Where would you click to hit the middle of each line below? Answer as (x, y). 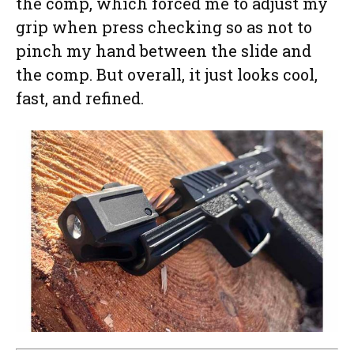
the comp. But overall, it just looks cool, (167, 75)
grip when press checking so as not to (164, 27)
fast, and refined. (82, 98)
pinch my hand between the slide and (164, 51)
